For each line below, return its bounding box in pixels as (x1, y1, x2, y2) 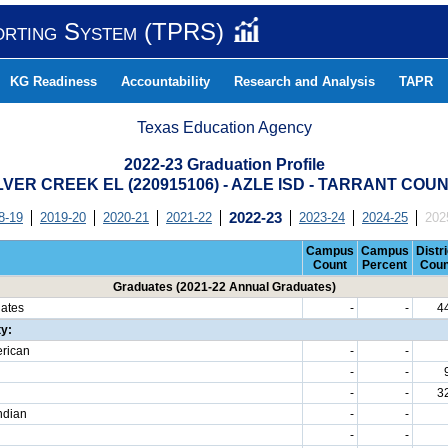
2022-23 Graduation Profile (123, 156, 325, 173)
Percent (362, 258, 407, 272)
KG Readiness (10, 74, 97, 89)
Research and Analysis (234, 74, 375, 89)
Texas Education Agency (137, 119, 312, 136)
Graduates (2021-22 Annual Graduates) (112, 280, 336, 294)
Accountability (121, 74, 210, 89)
